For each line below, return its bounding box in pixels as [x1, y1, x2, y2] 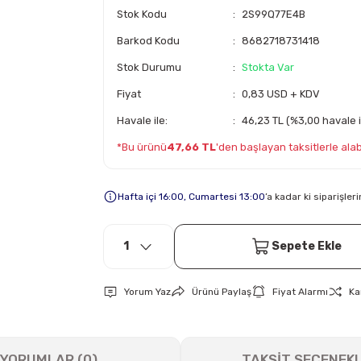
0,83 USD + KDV [241, 88, 320, 100]
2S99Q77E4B [241, 8, 305, 20]
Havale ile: [117, 114, 168, 127]
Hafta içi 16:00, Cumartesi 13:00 [118, 191, 265, 202]
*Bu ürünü [117, 141, 167, 153]
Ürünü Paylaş [192, 286, 251, 297]
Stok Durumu [117, 61, 181, 73]
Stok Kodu [117, 8, 167, 20]
